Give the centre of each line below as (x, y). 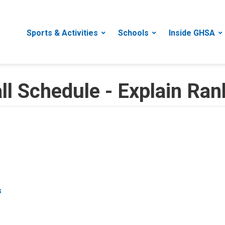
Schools (133, 33)
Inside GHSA (192, 33)
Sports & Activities (62, 33)
